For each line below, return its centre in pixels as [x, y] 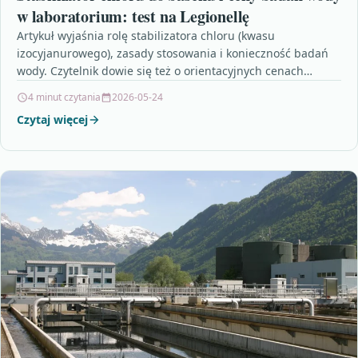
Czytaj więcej [52, 120]
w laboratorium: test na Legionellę [133, 17]
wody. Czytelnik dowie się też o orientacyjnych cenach [160, 71]
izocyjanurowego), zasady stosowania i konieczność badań [173, 54]
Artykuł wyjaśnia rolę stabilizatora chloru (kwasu [146, 36]
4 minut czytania [64, 97]
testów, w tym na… [66, 89]
